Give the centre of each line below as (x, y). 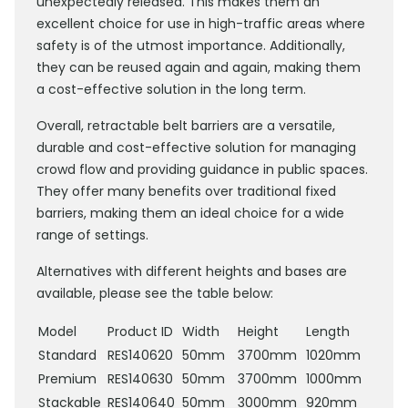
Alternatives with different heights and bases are (192, 272)
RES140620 (140, 356)
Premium (67, 379)
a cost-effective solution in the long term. (171, 90)
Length (328, 332)
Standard (67, 356)
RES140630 (140, 379)
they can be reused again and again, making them (199, 68)
